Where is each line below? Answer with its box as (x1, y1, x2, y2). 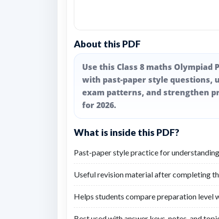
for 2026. (82, 100, 116, 110)
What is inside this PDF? (74, 127, 179, 138)
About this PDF (74, 38, 141, 49)
